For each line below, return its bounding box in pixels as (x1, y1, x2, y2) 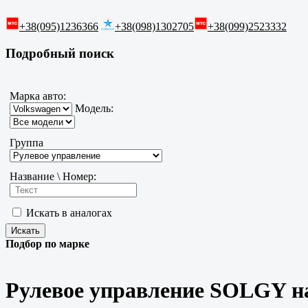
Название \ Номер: (10, 170, 96, 183)
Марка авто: (10, 90, 66, 102)
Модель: (72, 102, 113, 115)
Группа (10, 137, 43, 149)
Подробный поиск (5, 45, 114, 60)
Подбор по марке (5, 238, 89, 250)
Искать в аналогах (23, 207, 112, 219)
